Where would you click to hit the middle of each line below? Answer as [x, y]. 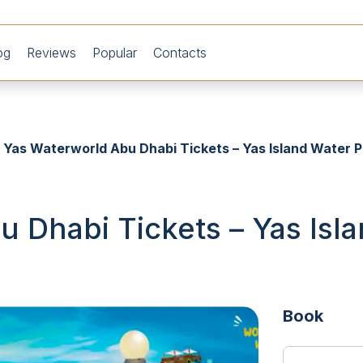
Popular [115, 53]
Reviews [51, 53]
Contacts [180, 53]
